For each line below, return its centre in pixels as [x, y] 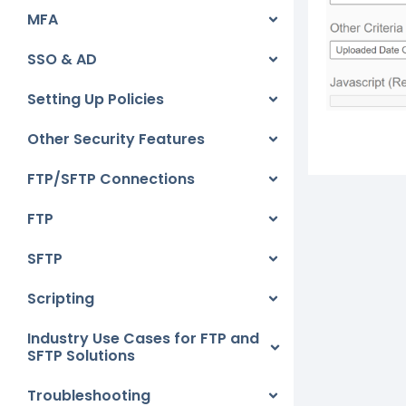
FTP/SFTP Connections [111, 179]
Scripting [61, 299]
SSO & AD [62, 59]
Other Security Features [116, 139]
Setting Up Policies [96, 99]
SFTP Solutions [81, 356]
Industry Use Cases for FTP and [143, 338]
